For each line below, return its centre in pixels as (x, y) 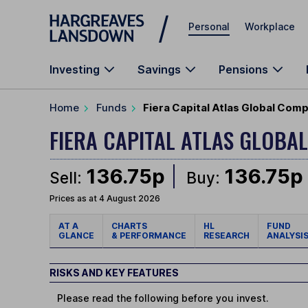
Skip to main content (99, 17)
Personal (209, 26)
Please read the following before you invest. (163, 298)
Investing (75, 69)
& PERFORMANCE (149, 236)
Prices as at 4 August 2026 (105, 199)
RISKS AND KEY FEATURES (114, 273)
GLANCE (76, 236)
